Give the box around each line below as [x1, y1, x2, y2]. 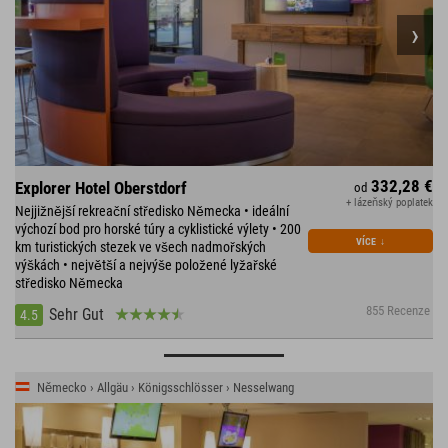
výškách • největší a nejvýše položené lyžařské [15, 256, 277, 273]
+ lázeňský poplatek [346, 195, 433, 209]
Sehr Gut [49, 304, 104, 324]
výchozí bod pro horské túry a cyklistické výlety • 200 [15, 220, 301, 237]
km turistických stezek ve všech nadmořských [15, 238, 266, 255]
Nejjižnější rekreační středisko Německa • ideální [15, 202, 289, 219]
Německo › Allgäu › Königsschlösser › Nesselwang [37, 379, 294, 395]
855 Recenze [366, 302, 431, 318]
